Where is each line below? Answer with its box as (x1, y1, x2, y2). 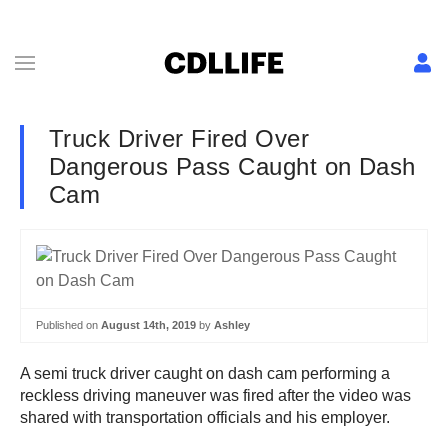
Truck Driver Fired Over (49, 125, 310, 152)
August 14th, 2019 (101, 319, 196, 331)
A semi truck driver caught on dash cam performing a (20, 364, 390, 382)
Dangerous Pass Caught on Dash (49, 153, 416, 180)
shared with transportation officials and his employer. (20, 408, 390, 426)
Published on (36, 319, 101, 331)
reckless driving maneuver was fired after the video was (20, 386, 411, 404)
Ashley (214, 319, 250, 331)
